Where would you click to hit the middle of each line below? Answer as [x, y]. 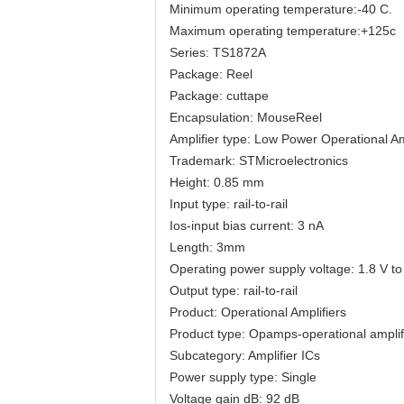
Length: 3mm [207, 247]
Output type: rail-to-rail [234, 290]
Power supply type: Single [243, 377]
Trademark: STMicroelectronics [259, 161]
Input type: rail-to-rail [229, 204]
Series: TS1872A [218, 52]
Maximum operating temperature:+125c [283, 31]
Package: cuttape [219, 96]
